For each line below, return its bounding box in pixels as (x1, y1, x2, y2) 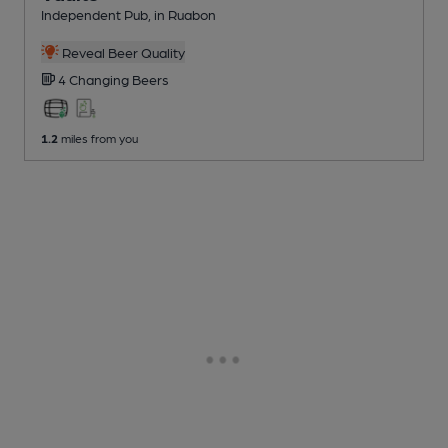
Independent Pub (41, 5, 148, 22)
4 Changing (58, 70, 132, 87)
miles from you (58, 130, 138, 145)
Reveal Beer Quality (58, 43, 185, 60)
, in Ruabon (148, 5, 216, 22)
